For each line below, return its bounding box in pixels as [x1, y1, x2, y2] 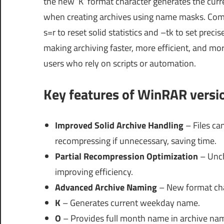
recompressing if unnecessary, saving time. [54, 133, 216, 147]
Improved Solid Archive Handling [54, 118, 183, 132]
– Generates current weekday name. [60, 195, 200, 209]
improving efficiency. [54, 164, 133, 178]
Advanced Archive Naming [54, 180, 157, 194]
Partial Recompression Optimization [54, 149, 198, 163]
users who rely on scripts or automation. [43, 56, 196, 70]
